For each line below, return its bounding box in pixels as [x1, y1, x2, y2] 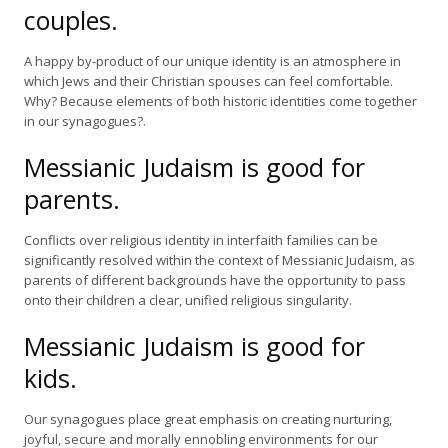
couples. [24, 3, 118, 37]
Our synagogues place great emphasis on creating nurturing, [24, 410, 392, 428]
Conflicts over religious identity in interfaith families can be [24, 231, 378, 249]
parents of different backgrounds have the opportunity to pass [24, 271, 406, 289]
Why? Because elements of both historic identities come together [24, 92, 417, 110]
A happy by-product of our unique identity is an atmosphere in [24, 52, 401, 70]
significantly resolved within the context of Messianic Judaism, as [24, 251, 415, 269]
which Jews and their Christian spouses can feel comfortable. [24, 72, 393, 90]
